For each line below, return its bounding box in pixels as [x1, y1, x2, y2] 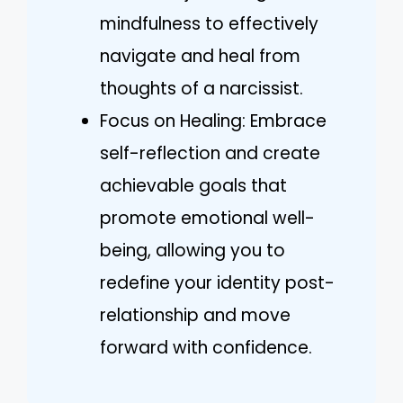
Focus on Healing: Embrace [100, 109, 327, 134]
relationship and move [100, 303, 291, 328]
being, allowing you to [100, 238, 285, 264]
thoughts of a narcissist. [100, 76, 303, 102]
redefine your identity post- [100, 271, 335, 296]
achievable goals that [100, 174, 287, 199]
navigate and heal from [100, 44, 300, 69]
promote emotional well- [100, 206, 315, 231]
